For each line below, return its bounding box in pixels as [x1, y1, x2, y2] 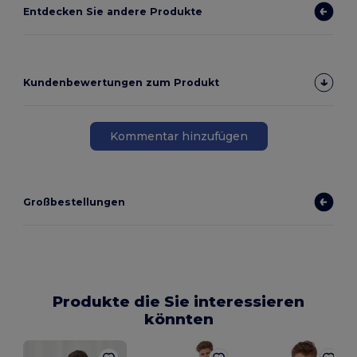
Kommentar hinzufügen [109, 128, 248, 143]
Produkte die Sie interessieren [53, 292, 304, 312]
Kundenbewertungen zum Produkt [23, 76, 220, 89]
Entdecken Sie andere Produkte [23, 6, 203, 18]
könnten [143, 310, 214, 329]
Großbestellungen [23, 196, 126, 209]
